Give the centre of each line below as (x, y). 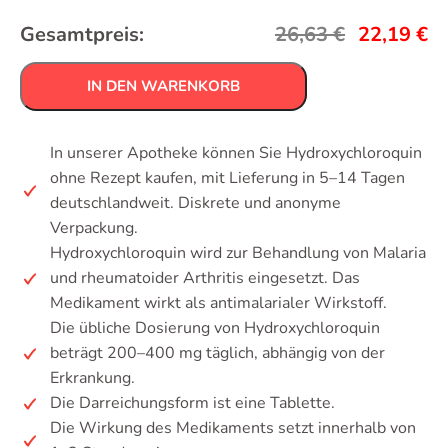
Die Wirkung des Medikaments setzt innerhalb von (233, 428)
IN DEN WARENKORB (163, 86)
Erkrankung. (92, 378)
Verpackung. (94, 228)
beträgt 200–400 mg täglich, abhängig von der (217, 353)
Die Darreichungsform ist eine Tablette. (192, 403)
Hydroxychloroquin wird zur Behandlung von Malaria (238, 253)
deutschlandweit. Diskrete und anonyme (195, 203)
